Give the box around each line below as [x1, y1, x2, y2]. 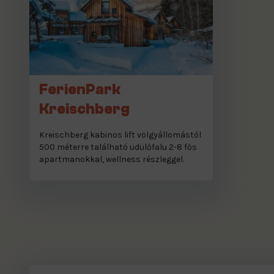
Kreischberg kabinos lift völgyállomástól [39, 129, 201, 140]
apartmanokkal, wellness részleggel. [39, 154, 184, 165]
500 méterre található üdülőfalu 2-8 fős [39, 141, 197, 152]
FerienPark [39, 81, 120, 98]
